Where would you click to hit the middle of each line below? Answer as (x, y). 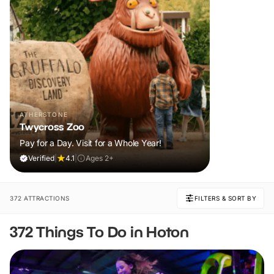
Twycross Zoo (52, 127)
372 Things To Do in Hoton (99, 232)
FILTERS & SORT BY (225, 198)
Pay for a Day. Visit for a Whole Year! (91, 143)
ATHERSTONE (44, 115)
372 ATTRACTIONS (40, 198)
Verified (41, 158)
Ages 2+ (100, 158)
